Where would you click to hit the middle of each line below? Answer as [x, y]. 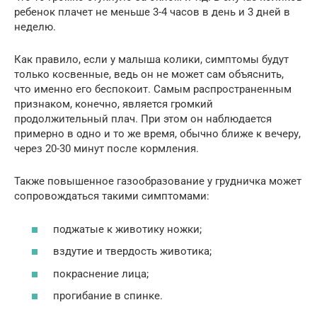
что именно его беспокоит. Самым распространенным [153, 90]
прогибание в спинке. [108, 296]
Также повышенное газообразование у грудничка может [158, 181]
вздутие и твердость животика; [132, 252]
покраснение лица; [101, 273]
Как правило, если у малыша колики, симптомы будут [151, 60]
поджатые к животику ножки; [127, 229]
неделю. [35, 27]
